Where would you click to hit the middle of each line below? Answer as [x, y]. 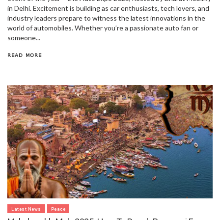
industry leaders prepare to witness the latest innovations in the [106, 18]
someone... [24, 37]
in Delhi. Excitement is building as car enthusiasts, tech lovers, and [108, 8]
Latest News [26, 209]
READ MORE [25, 55]
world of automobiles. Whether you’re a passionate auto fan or [103, 27]
